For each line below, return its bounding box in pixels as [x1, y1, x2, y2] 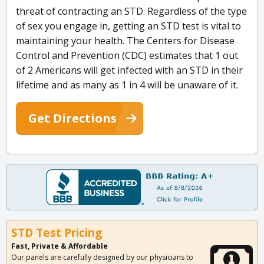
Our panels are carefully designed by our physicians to [11, 252, 193, 263]
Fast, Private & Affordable [11, 241, 108, 252]
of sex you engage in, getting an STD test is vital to [16, 19, 241, 33]
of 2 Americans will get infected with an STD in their [16, 64, 243, 77]
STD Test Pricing [11, 225, 102, 241]
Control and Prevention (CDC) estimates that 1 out [16, 49, 238, 62]
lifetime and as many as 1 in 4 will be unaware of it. [16, 78, 238, 92]
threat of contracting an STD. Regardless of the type [16, 5, 247, 18]
